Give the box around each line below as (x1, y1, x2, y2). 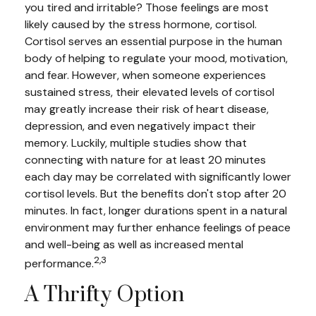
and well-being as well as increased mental (25, 237, 243, 253)
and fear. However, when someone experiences (25, 68, 266, 83)
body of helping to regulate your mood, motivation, (25, 51, 288, 66)
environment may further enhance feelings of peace (25, 220, 291, 236)
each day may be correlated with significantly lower (25, 169, 291, 185)
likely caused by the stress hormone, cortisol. (25, 17, 257, 32)
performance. (25, 256, 94, 272)
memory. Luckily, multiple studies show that (25, 135, 247, 151)
